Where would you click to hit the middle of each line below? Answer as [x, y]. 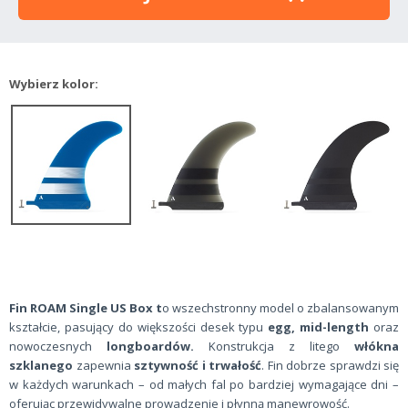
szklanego [41, 365]
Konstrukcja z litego [274, 346]
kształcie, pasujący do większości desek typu [137, 326]
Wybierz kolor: [54, 83]
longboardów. [150, 346]
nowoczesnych [58, 346]
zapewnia [103, 365]
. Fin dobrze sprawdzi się [330, 365]
